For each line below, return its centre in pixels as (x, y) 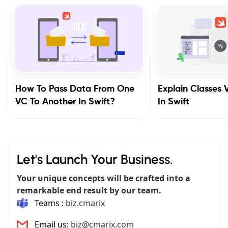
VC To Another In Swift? (65, 102)
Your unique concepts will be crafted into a (104, 178)
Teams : (49, 203)
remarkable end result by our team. (89, 190)
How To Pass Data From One (75, 89)
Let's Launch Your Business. (95, 159)
